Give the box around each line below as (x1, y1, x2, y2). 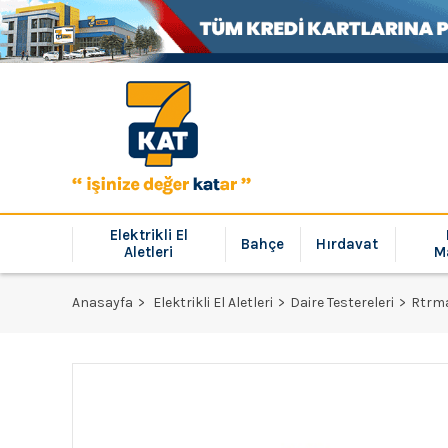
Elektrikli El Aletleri (153, 294, 273, 311)
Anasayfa (72, 294, 133, 311)
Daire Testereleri (290, 294, 394, 311)
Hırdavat (316, 234, 379, 253)
